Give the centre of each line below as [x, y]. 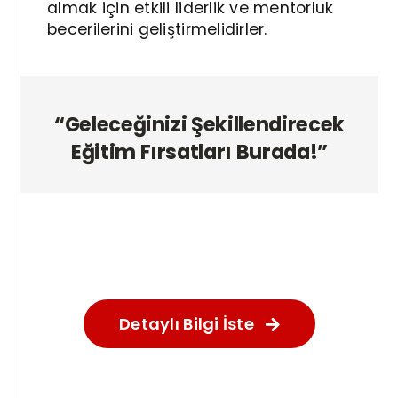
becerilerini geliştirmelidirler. [157, 29]
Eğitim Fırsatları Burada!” [199, 152]
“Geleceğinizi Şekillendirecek [199, 124]
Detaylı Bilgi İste [187, 324]
